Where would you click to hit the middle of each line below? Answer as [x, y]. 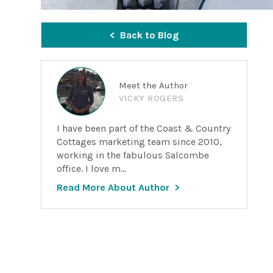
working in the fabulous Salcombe [133, 155]
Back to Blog [150, 35]
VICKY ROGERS [151, 98]
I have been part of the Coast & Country [144, 128]
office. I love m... [92, 168]
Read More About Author [113, 187]
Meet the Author [154, 85]
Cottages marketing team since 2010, [140, 142]
